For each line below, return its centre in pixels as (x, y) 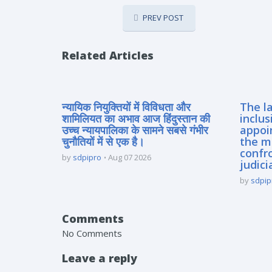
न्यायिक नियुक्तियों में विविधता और (126, 107)
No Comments (92, 233)
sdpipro (87, 157)
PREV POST (163, 18)
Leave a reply (100, 258)
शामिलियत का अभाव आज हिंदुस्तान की (136, 118)
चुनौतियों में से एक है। (103, 141)
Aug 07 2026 (130, 157)
